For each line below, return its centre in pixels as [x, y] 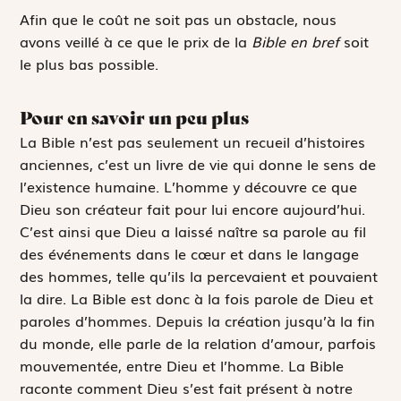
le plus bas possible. [90, 63]
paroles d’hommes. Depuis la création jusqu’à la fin [198, 321]
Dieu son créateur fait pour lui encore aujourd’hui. [193, 209]
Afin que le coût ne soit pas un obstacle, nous [179, 18]
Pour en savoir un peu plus [135, 118]
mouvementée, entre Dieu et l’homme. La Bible [182, 366]
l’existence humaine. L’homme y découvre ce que [189, 187]
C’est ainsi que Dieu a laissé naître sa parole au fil [193, 231]
